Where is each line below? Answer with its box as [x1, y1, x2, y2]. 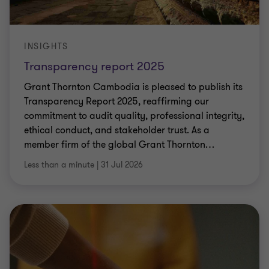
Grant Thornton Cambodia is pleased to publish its [24, 80, 243, 94]
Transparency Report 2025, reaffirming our [24, 95, 209, 108]
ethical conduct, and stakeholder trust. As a [24, 124, 210, 137]
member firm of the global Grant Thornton [24, 138, 205, 151]
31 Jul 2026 [101, 159, 143, 171]
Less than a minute [24, 159, 94, 171]
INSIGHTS [24, 41, 68, 52]
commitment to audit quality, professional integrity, [24, 109, 244, 122]
